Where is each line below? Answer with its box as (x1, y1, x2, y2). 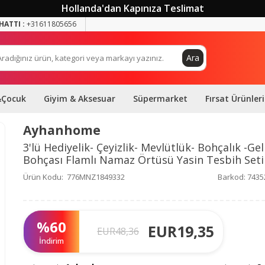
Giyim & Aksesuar (44, 93, 115, 104)
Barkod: (218, 172, 245, 182)
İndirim (39, 235, 64, 246)
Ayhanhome (23, 122, 101, 138)
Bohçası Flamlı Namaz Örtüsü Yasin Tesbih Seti (23, 153, 264, 167)
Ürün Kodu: (23, 172, 63, 182)
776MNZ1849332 (67, 172, 125, 182)
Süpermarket (133, 93, 188, 104)
